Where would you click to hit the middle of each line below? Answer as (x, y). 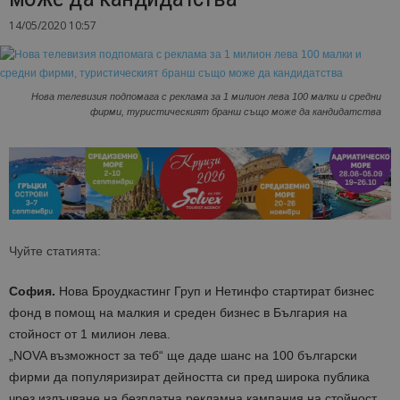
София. (32, 292)
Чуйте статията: (55, 251)
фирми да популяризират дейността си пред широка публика (189, 377)
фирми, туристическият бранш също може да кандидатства (236, 112)
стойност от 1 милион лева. (90, 334)
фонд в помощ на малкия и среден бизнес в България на (178, 313)
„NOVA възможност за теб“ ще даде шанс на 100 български (183, 356)
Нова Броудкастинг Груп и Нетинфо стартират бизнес (215, 292)
